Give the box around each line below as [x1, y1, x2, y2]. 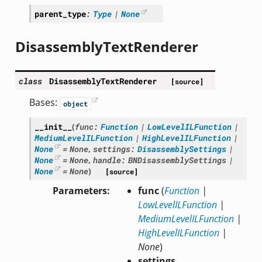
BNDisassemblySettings [128, 154, 227, 166]
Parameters [52, 184, 107, 197]
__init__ [34, 120, 72, 132]
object [63, 98, 88, 108]
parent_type [34, 8, 86, 20]
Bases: [29, 96, 60, 109]
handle [93, 154, 122, 166]
